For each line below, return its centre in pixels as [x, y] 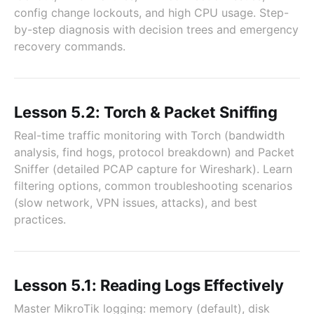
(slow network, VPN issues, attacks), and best [136, 203]
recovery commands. [70, 46]
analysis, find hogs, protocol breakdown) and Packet [154, 152]
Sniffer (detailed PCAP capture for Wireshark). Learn [153, 169]
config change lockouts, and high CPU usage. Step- [151, 13]
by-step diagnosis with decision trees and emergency [156, 29]
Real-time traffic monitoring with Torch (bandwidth [149, 135]
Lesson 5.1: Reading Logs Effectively [149, 285]
